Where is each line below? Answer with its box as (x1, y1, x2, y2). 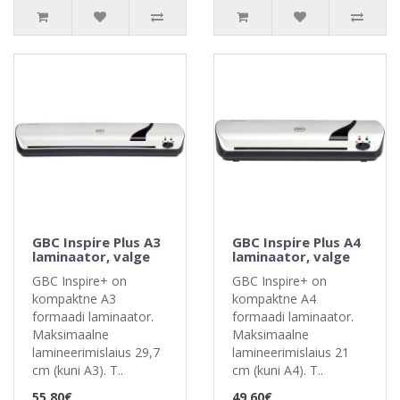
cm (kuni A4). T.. (232, 362, 323, 379)
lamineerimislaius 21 (232, 344, 349, 361)
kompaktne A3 (32, 290, 116, 307)
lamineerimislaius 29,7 (32, 344, 160, 361)
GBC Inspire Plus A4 (232, 233, 361, 251)
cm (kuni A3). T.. (32, 362, 123, 379)
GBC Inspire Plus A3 (32, 233, 161, 251)
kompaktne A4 (232, 290, 316, 307)
